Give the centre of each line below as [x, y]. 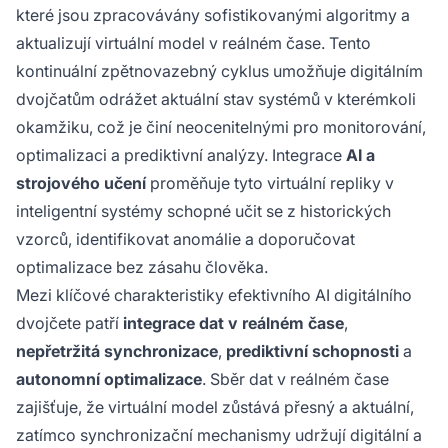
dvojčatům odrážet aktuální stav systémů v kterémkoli [216, 99]
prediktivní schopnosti [312, 351]
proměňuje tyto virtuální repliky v [270, 183]
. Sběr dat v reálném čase [295, 379]
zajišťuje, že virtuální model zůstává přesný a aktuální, [215, 407]
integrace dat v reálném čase [233, 323]
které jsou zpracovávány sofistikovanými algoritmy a [213, 15]
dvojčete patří [69, 323]
